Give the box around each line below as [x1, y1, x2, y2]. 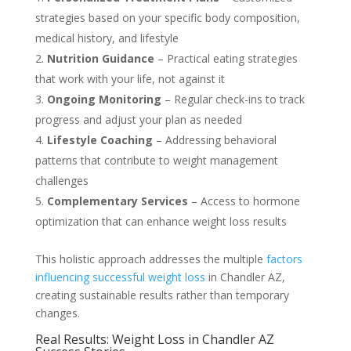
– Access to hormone [187, 194, 300, 209]
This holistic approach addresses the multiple [34, 251, 266, 267]
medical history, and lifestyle [34, 31, 179, 46]
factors [266, 251, 302, 267]
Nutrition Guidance [46, 51, 154, 67]
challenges [34, 173, 89, 189]
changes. [34, 306, 80, 321]
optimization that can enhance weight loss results [34, 214, 287, 230]
